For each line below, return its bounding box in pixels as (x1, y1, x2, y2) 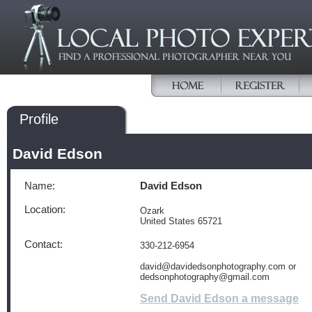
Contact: (24, 239, 63, 250)
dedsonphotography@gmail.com (140, 272, 270, 282)
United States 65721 (140, 216, 222, 226)
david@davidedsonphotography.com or (140, 261, 296, 272)
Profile (19, 111, 58, 127)
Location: (24, 204, 65, 215)
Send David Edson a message (140, 292, 299, 304)
